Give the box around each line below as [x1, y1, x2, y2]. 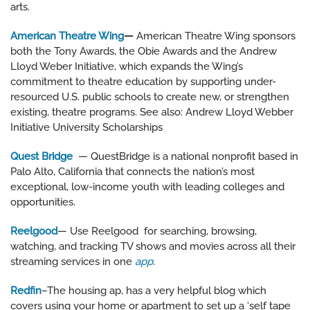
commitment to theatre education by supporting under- [10, 75, 276, 89]
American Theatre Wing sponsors [136, 30, 295, 43]
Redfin [10, 284, 42, 298]
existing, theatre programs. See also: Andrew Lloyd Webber [10, 106, 293, 119]
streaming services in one [10, 255, 135, 268]
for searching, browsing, [141, 225, 257, 238]
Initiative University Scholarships [10, 121, 163, 134]
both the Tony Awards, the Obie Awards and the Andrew [10, 45, 277, 58]
